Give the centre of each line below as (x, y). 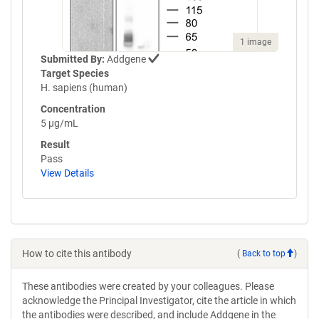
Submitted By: (73, 59)
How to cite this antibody (77, 253)
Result (55, 145)
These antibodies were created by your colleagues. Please (148, 286)
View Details (67, 173)
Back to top (264, 253)
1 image (256, 42)
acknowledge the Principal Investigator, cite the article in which (159, 300)
